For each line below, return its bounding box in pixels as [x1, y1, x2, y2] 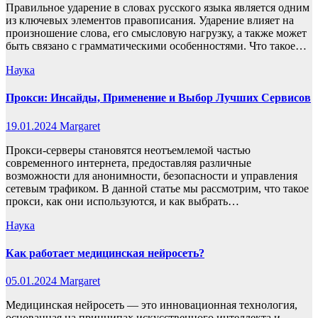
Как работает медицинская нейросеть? [6, 246, 204, 259]
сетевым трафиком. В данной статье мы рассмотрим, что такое [6, 182, 309, 194]
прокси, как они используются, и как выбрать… [6, 194, 239, 207]
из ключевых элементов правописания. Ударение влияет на [6, 14, 294, 27]
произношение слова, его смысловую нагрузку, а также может [6, 27, 307, 40]
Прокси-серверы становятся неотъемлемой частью [6, 143, 251, 156]
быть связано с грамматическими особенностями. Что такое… [6, 40, 307, 53]
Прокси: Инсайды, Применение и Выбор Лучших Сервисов [6, 92, 311, 104]
